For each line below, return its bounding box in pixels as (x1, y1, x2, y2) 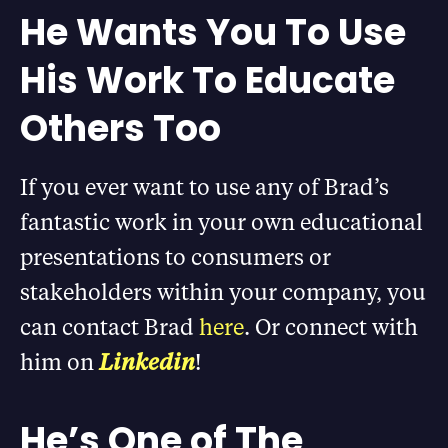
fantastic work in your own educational (20, 206, 423, 236)
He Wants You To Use (20, 6, 406, 58)
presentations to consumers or (20, 241, 331, 271)
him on (20, 346, 99, 376)
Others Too (20, 102, 221, 154)
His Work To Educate (20, 54, 395, 106)
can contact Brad (20, 311, 199, 341)
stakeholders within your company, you (20, 276, 426, 306)
